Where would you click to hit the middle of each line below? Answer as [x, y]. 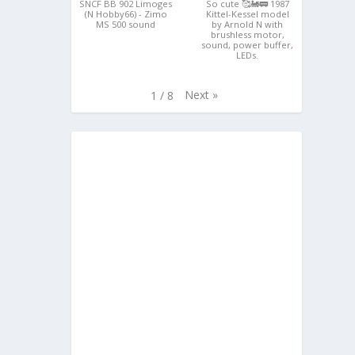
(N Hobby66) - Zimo [126, 14]
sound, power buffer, [248, 45]
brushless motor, [247, 35]
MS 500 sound [126, 25]
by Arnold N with [248, 25]
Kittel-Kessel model [247, 14]
